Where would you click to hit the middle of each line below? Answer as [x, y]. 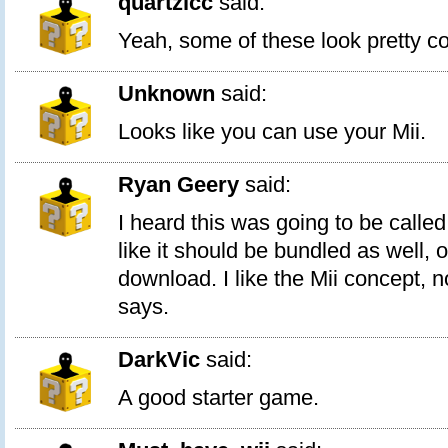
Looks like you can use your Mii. [272, 131]
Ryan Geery [178, 184]
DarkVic [159, 359]
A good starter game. [218, 397]
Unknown [166, 93]
